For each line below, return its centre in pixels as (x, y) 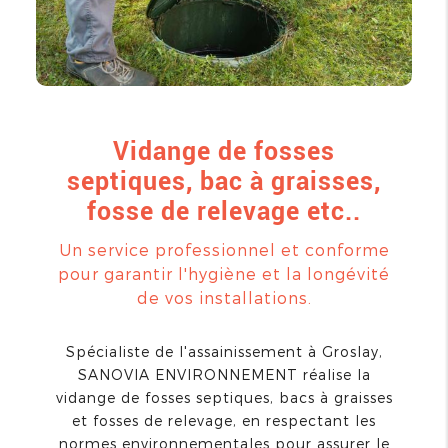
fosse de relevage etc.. (224, 211)
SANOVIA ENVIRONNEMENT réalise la (224, 375)
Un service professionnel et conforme (224, 250)
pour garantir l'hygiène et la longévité (224, 274)
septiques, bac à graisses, (224, 181)
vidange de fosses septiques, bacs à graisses (224, 398)
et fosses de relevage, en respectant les (224, 421)
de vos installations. (224, 298)
